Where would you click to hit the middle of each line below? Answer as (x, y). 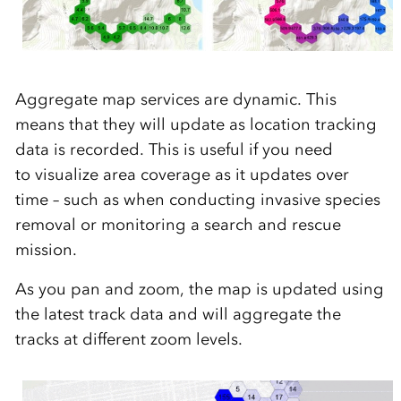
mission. (48, 250)
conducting (214, 200)
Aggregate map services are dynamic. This (175, 100)
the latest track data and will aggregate (163, 315)
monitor (131, 225)
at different (102, 340)
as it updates (260, 175)
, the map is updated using (282, 290)
